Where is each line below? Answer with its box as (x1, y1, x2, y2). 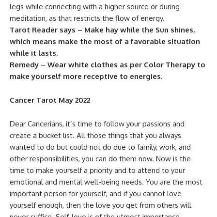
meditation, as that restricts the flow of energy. (10, 14, 165, 23)
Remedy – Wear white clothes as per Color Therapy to (10, 60, 205, 69)
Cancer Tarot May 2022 (10, 95, 90, 105)
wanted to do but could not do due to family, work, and (10, 142, 191, 152)
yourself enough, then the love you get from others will (10, 201, 191, 210)
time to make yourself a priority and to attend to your (10, 166, 185, 175)
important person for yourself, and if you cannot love (10, 189, 182, 198)
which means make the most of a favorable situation (10, 37, 200, 46)
